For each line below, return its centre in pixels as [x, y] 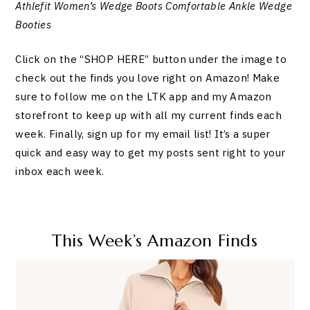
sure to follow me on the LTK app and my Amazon [144, 96]
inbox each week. [60, 171]
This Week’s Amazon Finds [155, 241]
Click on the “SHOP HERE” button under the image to [151, 59]
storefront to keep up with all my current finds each [148, 115]
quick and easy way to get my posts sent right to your [151, 152]
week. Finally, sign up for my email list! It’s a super [143, 134]
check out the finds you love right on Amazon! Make [148, 77]
